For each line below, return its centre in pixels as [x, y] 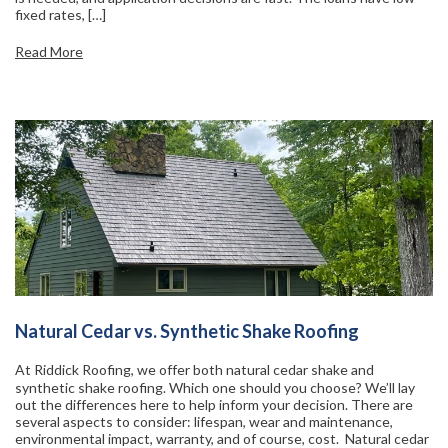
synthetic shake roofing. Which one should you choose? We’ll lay [215, 387]
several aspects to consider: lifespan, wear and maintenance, [204, 421]
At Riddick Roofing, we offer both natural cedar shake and [194, 369]
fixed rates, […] [60, 14]
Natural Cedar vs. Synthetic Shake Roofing [188, 330]
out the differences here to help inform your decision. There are [214, 404]
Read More [49, 51]
